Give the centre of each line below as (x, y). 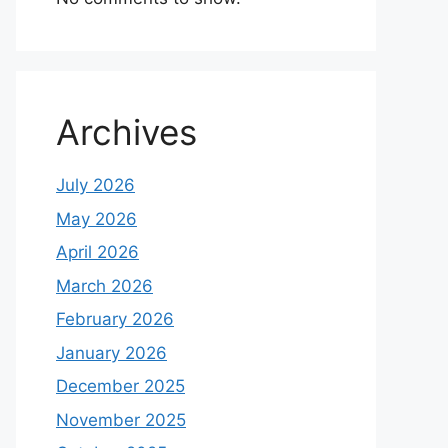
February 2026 (115, 319)
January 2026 (111, 352)
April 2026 (97, 252)
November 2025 (121, 419)
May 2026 (96, 218)
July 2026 (95, 185)
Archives (126, 132)
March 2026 (104, 285)
